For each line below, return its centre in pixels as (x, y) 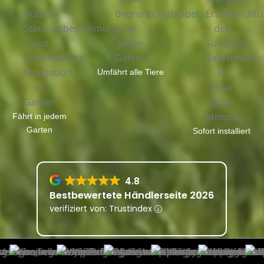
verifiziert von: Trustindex (102, 209)
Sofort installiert (222, 131)
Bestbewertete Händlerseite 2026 (132, 196)
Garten (40, 130)
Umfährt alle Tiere (131, 72)
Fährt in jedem (40, 116)
